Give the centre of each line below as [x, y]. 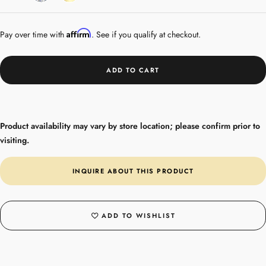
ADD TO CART [133, 70]
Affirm [79, 33]
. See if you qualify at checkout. [146, 34]
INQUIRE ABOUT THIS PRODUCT [133, 171]
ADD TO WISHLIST [138, 215]
